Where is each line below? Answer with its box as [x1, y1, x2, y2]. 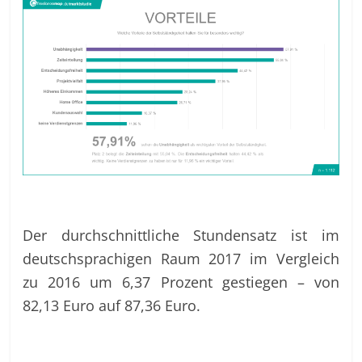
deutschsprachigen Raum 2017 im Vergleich [23, 247, 339, 268]
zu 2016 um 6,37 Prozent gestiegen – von [23, 271, 339, 292]
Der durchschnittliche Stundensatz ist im [23, 224, 339, 245]
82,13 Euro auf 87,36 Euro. [23, 294, 201, 315]
